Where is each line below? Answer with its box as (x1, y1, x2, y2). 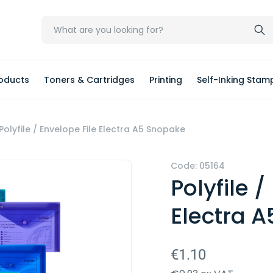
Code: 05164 (170, 160, 225, 172)
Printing (149, 73, 182, 86)
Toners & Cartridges (44, 73, 135, 86)
